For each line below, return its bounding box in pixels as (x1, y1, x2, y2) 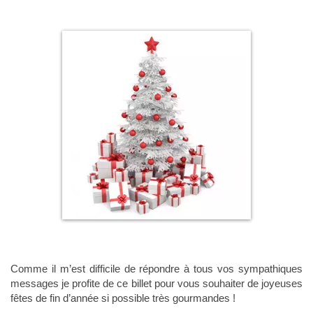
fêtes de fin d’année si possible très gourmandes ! (10, 291, 235, 304)
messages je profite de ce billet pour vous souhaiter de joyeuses (10, 277, 303, 289)
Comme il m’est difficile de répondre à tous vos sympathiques (10, 262, 303, 275)
